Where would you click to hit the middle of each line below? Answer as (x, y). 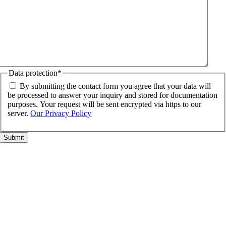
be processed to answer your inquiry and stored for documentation (113, 95)
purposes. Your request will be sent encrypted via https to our (105, 104)
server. (19, 113)
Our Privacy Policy (61, 113)
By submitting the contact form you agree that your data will (116, 86)
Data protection (33, 73)
